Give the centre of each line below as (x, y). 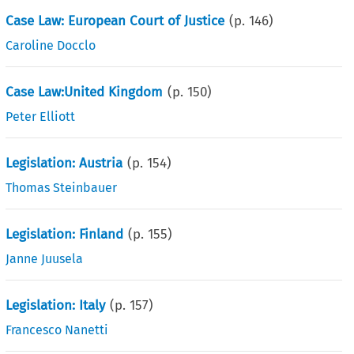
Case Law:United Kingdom (85, 92)
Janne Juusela (45, 258)
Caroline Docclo (51, 45)
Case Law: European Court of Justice (115, 21)
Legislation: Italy (56, 305)
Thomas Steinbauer (62, 187)
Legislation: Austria (64, 163)
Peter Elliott (41, 116)
